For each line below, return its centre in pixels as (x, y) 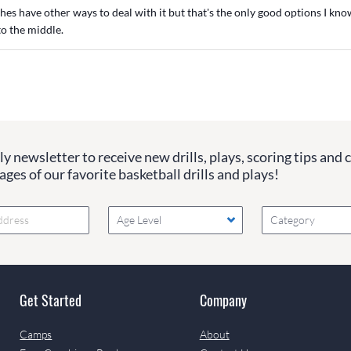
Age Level (139, 220)
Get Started (51, 300)
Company (223, 300)
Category (293, 220)
